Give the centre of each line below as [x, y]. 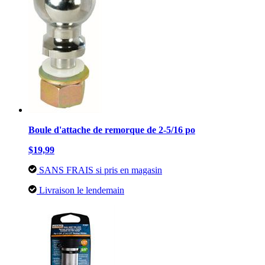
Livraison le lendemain [80, 190]
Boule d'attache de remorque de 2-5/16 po [112, 130]
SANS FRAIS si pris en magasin [99, 170]
